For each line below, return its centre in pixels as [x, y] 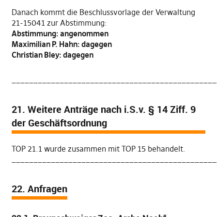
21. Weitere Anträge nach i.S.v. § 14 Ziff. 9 [103, 109]
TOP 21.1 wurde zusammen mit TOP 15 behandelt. [98, 149]
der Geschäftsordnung [59, 123]
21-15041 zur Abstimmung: [59, 23]
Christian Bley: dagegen [52, 55]
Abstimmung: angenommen [60, 33]
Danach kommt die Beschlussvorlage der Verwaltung [103, 12]
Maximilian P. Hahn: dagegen [62, 44]
